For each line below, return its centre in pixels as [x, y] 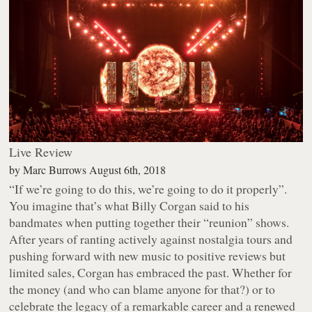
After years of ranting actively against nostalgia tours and [151, 239]
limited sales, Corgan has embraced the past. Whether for [151, 273]
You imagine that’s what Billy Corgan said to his [130, 206]
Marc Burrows [55, 170]
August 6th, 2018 [128, 170]
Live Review [41, 152]
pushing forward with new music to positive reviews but [148, 256]
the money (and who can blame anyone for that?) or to [142, 289]
